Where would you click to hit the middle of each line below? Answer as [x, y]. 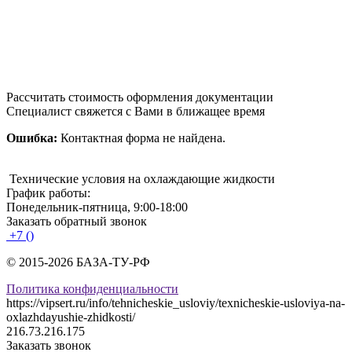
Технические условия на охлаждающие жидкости [142, 179]
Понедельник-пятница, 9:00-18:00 [97, 207]
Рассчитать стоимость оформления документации [140, 97]
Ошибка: [32, 138]
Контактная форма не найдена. [141, 138]
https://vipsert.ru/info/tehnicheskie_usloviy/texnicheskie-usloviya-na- [176, 303]
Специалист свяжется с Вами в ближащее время [136, 112]
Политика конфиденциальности [92, 289]
